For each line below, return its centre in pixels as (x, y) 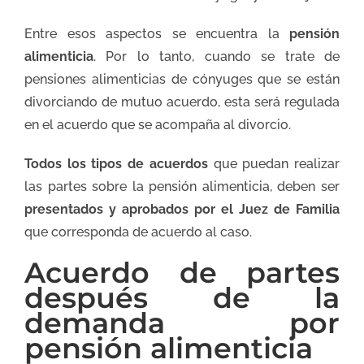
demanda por (182, 323)
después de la (182, 297)
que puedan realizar (277, 163)
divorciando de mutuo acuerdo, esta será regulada (182, 102)
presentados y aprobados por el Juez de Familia (182, 209)
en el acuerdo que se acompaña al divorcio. (158, 124)
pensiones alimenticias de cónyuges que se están (182, 79)
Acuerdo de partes (182, 272)
